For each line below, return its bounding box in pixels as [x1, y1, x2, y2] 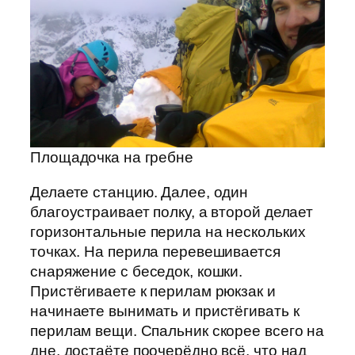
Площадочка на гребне [30, 149, 193, 166]
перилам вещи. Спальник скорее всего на [30, 322, 325, 339]
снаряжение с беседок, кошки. [30, 262, 243, 280]
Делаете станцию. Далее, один [30, 183, 249, 200]
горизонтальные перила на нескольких [30, 223, 306, 240]
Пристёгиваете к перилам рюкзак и [30, 282, 276, 300]
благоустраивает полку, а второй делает [30, 203, 314, 220]
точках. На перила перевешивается [30, 242, 281, 260]
